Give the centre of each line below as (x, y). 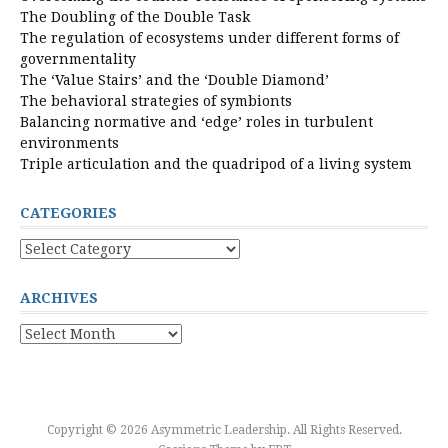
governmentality (78, 58)
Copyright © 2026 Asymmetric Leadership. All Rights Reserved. (224, 429)
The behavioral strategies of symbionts (156, 100)
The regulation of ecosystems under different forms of (209, 37)
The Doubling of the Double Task (135, 16)
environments (69, 142)
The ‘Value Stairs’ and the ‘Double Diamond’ (174, 79)
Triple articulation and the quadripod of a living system (216, 163)
